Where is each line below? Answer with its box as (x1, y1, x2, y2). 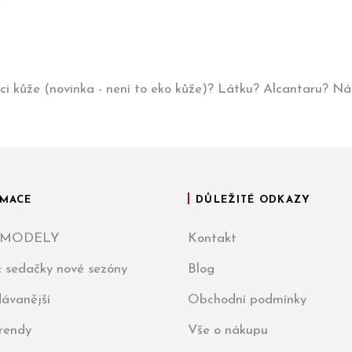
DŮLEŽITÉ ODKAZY (196, 195, 311, 205)
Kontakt (188, 232, 236, 245)
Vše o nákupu (188, 324, 268, 337)
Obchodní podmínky (188, 293, 306, 306)
